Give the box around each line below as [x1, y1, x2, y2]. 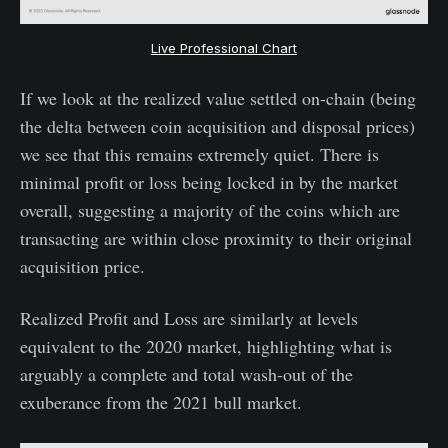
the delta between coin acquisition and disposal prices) [20, 113, 415, 138]
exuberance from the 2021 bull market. [20, 389, 302, 414]
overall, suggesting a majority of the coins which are [20, 197, 400, 222]
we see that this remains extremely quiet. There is [20, 141, 379, 166]
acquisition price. [20, 253, 145, 278]
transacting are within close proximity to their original [20, 225, 412, 250]
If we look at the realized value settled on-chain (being [20, 85, 416, 110]
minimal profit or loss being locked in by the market [20, 169, 398, 194]
